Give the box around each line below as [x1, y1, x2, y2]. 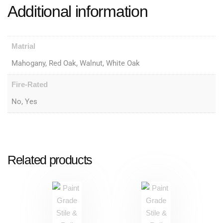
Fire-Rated [11, 80, 48, 89]
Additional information [7, 2, 148, 21]
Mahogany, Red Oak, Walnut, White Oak [11, 58, 140, 68]
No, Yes [11, 97, 37, 106]
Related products [7, 153, 93, 167]
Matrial [11, 42, 35, 51]
